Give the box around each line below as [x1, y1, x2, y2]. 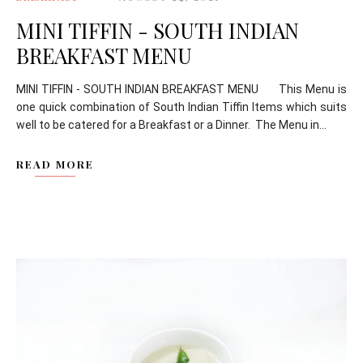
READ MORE [16, 157, 94, 172]
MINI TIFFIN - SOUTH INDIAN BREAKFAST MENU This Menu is [16, 83, 347, 96]
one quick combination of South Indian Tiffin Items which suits [16, 100, 347, 114]
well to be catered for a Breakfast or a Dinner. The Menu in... [16, 118, 327, 132]
